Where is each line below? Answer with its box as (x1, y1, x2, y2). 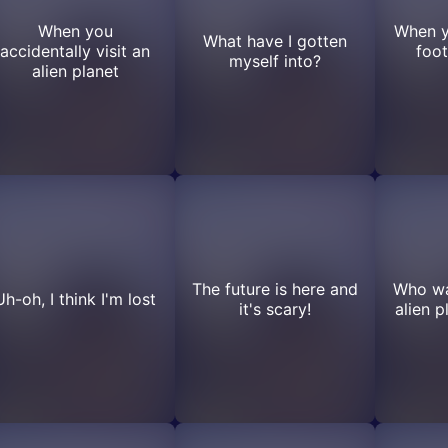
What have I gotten (203, 31, 347, 51)
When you (37, 21, 113, 41)
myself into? (229, 51, 321, 71)
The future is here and (192, 279, 358, 299)
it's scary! (239, 299, 311, 319)
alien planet (31, 61, 119, 81)
